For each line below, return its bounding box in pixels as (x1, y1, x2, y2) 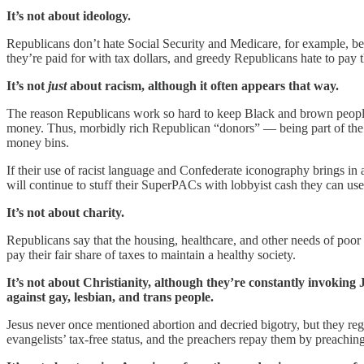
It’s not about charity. (6, 206, 124, 220)
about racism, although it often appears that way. (67, 79, 339, 93)
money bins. (6, 136, 69, 150)
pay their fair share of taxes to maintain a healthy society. (6, 248, 296, 262)
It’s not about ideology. (6, 9, 131, 24)
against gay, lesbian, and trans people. (6, 290, 214, 305)
